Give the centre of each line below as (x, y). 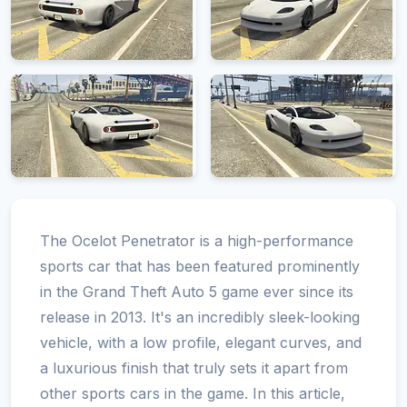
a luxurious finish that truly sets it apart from (194, 367)
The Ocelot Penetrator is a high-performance (197, 240)
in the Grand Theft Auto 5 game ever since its (197, 291)
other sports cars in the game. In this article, (193, 393)
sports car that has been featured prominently (200, 266)
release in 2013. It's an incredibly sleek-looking (200, 317)
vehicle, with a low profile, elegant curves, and (201, 342)
